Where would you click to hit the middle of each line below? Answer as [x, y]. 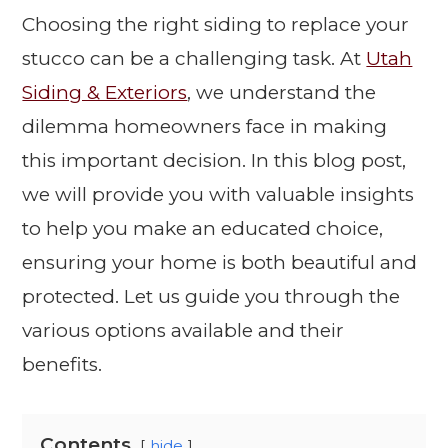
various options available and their [183, 331]
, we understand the [282, 93]
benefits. [62, 365]
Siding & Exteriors [105, 93]
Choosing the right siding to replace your [216, 25]
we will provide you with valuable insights [218, 195]
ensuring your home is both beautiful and [220, 263]
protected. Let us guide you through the [211, 297]
